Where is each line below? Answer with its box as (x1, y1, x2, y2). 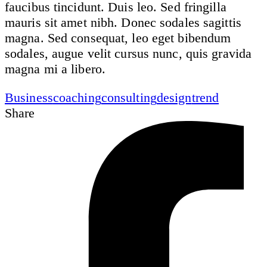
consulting (101, 89, 157, 105)
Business (5, 89, 53, 105)
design (156, 89, 192, 105)
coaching (52, 89, 101, 105)
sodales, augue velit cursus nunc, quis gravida (5, 45, 252, 61)
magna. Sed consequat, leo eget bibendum (5, 30, 231, 45)
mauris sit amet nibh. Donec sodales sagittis (5, 14, 241, 30)
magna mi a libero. (5, 61, 105, 76)
